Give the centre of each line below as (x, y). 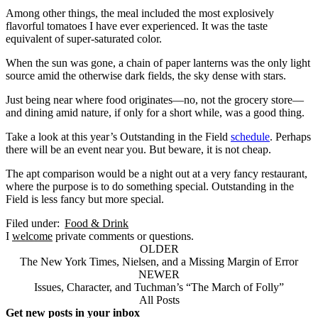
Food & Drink (97, 223)
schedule (250, 137)
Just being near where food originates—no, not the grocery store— (155, 100)
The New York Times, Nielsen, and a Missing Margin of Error (159, 262)
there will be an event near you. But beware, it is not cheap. (138, 149)
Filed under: (33, 223)
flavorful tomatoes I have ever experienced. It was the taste (137, 26)
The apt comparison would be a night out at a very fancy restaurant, (157, 174)
